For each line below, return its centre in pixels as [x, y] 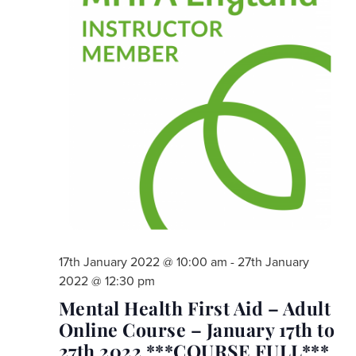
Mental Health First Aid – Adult [194, 308]
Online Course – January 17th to [196, 329]
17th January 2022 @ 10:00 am [143, 262]
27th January [273, 262]
